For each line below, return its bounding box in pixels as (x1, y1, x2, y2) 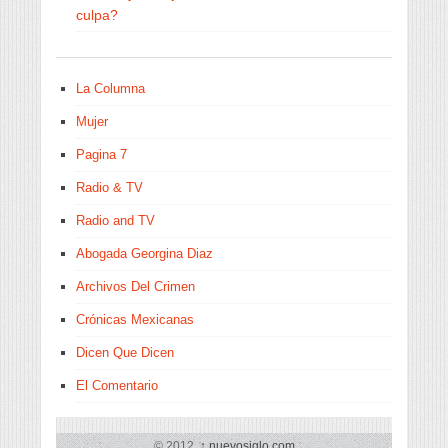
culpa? (76, 7, 118, 23)
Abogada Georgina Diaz (76, 246, 213, 261)
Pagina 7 (76, 147, 127, 162)
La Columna (76, 81, 145, 96)
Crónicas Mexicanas (76, 312, 194, 327)
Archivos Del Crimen (76, 279, 195, 294)
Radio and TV (76, 213, 155, 228)
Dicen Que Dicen (76, 345, 174, 360)
